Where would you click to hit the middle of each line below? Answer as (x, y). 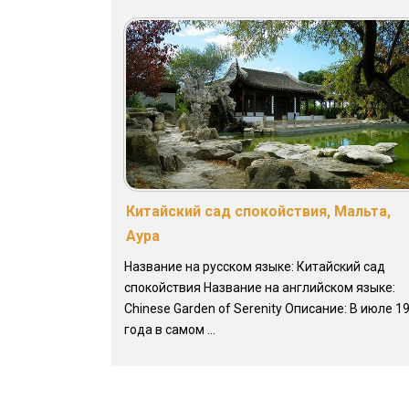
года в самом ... (170, 329)
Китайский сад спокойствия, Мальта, (258, 211)
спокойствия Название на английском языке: (260, 287)
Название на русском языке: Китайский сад (255, 266)
